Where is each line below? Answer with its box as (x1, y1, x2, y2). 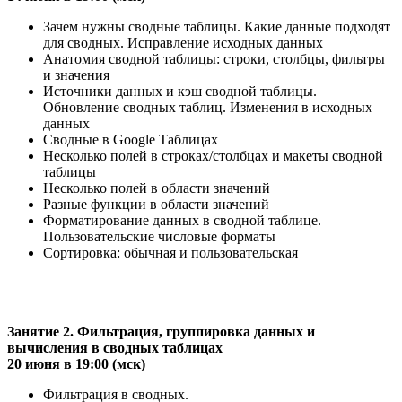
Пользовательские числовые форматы (43, 228, 275, 244)
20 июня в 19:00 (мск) (7, 355, 145, 371)
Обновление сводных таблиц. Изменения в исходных (43, 99, 372, 115)
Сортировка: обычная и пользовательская (43, 244, 298, 260)
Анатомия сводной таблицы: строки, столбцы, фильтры (43, 50, 385, 66)
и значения (43, 66, 109, 83)
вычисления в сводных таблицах (7, 339, 223, 355)
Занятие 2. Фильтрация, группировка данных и (7, 323, 315, 339)
